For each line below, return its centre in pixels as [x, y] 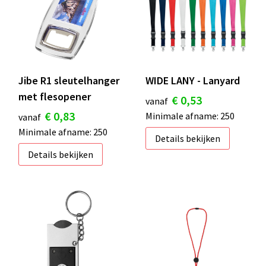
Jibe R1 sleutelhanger [69, 81]
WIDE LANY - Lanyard [193, 81]
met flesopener [54, 97]
